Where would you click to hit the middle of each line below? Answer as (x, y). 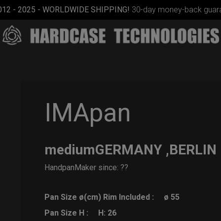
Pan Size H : (67, 213)
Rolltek (21, 151)
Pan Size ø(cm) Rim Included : (99, 197)
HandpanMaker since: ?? (87, 168)
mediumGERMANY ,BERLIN (131, 150)
